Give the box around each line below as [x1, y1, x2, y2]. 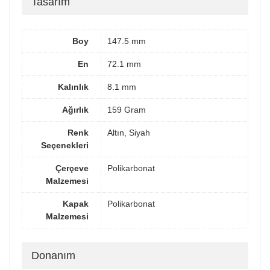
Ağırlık [62, 104, 89, 115]
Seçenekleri [41, 140, 89, 150]
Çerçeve [55, 163, 89, 173]
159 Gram [107, 104, 146, 115]
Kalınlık [58, 81, 89, 92]
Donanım [31, 250, 75, 262]
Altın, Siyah [107, 127, 150, 137]
